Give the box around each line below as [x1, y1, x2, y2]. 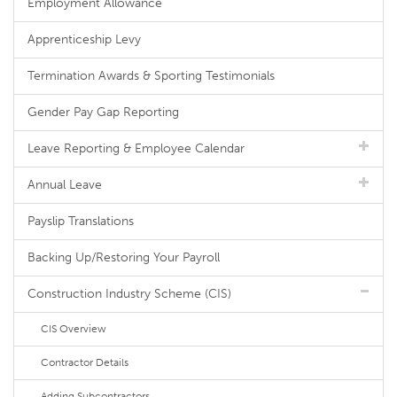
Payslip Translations [27, 214, 134, 229]
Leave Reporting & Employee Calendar [27, 141, 245, 156]
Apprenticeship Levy [27, 32, 141, 47]
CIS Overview [41, 323, 106, 335]
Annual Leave [27, 177, 102, 192]
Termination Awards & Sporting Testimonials [27, 68, 275, 83]
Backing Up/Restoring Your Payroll [27, 250, 220, 265]
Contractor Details [41, 356, 128, 369]
